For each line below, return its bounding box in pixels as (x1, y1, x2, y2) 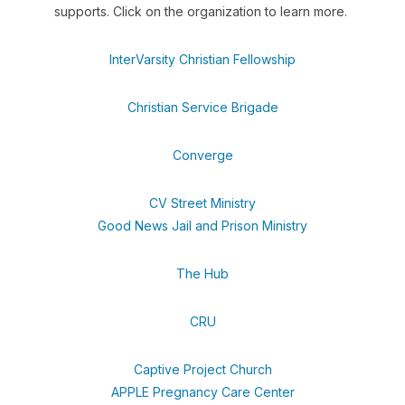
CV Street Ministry (149, 195, 256, 211)
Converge (172, 147, 233, 163)
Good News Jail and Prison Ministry (98, 218, 307, 233)
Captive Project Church (133, 362, 272, 377)
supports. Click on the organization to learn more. (54, 4, 347, 19)
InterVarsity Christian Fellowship (109, 52, 296, 67)
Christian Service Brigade (127, 99, 278, 115)
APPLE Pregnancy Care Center (110, 384, 295, 400)
